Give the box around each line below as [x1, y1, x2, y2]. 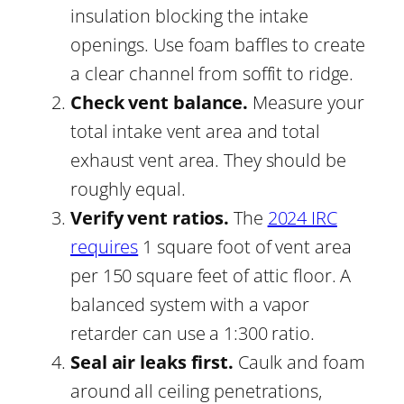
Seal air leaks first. [70, 349, 234, 374]
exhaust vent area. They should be [70, 147, 346, 172]
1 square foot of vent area [138, 234, 352, 259]
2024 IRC [267, 205, 337, 230]
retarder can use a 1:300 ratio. [70, 320, 315, 345]
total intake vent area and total [70, 118, 320, 143]
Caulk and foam [233, 349, 365, 374]
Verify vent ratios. [70, 205, 230, 230]
